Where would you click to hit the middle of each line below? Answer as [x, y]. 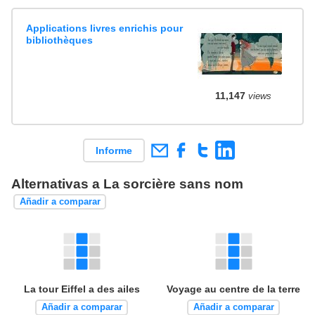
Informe [114, 150]
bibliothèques [60, 40]
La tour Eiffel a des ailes [82, 289]
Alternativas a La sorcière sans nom [127, 184]
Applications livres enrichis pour [105, 28]
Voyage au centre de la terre [233, 289]
